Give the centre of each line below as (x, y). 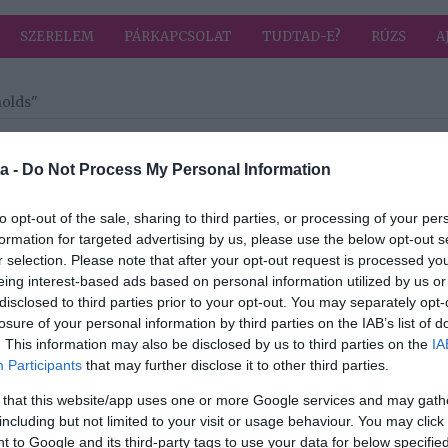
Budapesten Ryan (287, 267)
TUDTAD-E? (301, 36)
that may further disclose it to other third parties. (235, 364)
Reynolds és (268, 288)
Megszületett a (277, 390)
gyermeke (262, 432)
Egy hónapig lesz (286, 246)
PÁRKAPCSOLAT (178, 36)
